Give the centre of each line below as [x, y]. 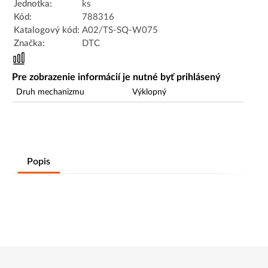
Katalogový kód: [47, 30]
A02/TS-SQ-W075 [120, 30]
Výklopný [149, 92]
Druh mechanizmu [50, 92]
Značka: [29, 43]
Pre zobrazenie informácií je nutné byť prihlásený [116, 77]
